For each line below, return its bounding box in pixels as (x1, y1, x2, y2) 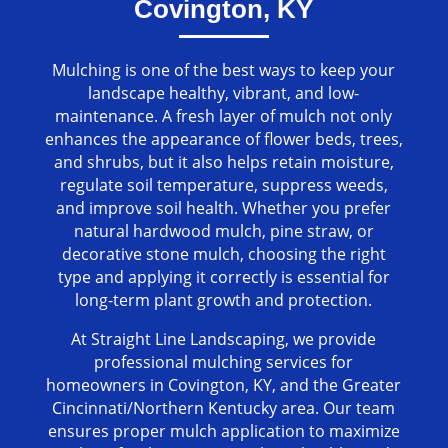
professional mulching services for (94, 351, 354, 374)
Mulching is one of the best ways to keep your (52, 59, 396, 82)
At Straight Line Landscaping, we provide (71, 328, 377, 351)
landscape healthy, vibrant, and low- (88, 82, 360, 105)
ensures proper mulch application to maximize (47, 420, 400, 443)
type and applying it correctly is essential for (57, 266, 390, 289)
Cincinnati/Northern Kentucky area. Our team (52, 397, 396, 420)
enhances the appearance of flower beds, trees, (44, 128, 403, 151)
